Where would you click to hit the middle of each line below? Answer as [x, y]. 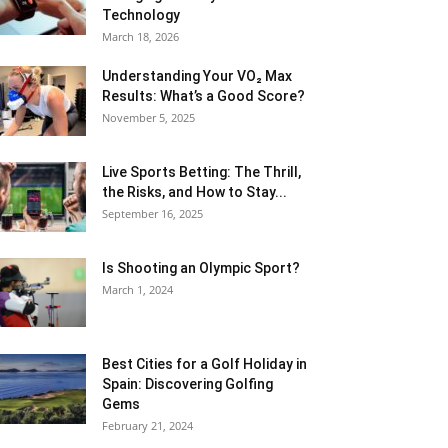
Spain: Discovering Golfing [187, 384]
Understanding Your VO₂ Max [197, 76]
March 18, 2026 [140, 36]
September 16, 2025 [152, 213]
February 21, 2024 [147, 425]
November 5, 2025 [148, 117]
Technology [141, 15]
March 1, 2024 [137, 289]
